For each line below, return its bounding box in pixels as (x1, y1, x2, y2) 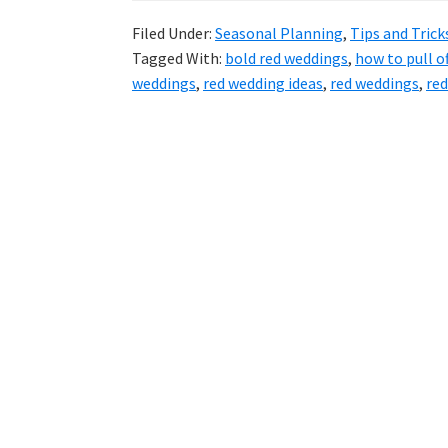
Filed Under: (132, 23, 215, 44)
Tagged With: (132, 48, 225, 69)
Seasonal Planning (215, 23, 343, 44)
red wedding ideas (203, 73, 323, 94)
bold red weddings (225, 48, 348, 69)
